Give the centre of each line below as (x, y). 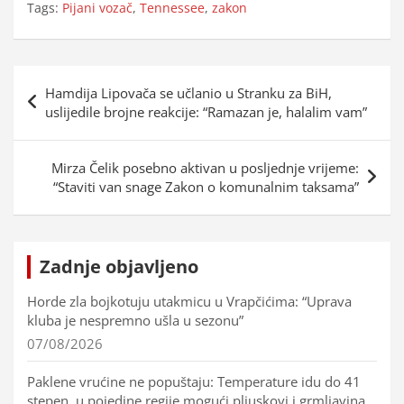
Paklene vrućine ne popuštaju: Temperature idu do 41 (194, 381)
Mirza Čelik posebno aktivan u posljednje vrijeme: (205, 167)
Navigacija (67, 79)
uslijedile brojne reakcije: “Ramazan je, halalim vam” (206, 111)
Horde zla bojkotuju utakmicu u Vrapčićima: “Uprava (189, 301)
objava (48, 108)
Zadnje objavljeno (119, 266)
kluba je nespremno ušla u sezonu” (135, 320)
